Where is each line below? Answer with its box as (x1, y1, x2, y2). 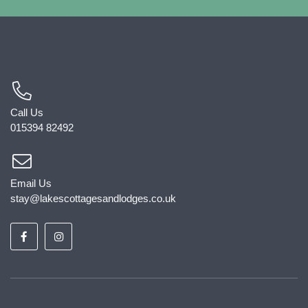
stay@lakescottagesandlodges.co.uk (10, 192, 176, 204)
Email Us (10, 177, 52, 189)
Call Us (10, 107, 43, 118)
